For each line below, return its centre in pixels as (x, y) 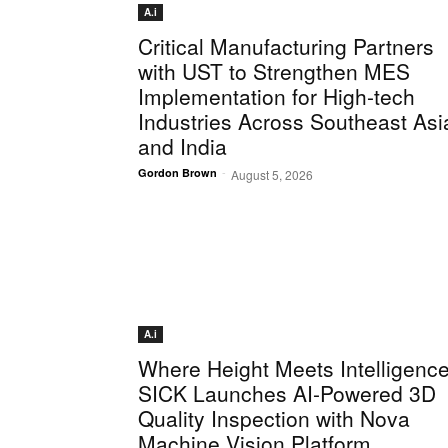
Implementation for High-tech (276, 96)
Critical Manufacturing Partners (286, 46)
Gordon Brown (177, 173)
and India (182, 146)
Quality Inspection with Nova (274, 418)
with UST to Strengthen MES (274, 71)
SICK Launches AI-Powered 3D (287, 393)
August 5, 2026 (272, 175)
